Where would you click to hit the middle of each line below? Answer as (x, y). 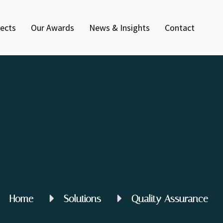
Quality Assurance (170, 198)
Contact (179, 28)
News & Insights (119, 28)
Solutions (82, 198)
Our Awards (52, 28)
